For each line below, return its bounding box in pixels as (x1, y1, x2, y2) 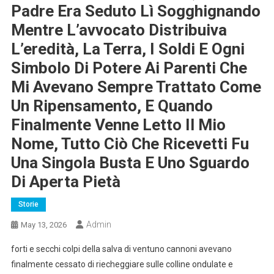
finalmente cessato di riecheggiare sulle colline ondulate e (10, 259, 233, 269)
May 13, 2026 (20, 220, 67, 229)
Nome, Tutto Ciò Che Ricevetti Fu (10, 134, 249, 153)
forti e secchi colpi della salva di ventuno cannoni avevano (10, 243, 232, 254)
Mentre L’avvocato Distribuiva (10, 20, 227, 39)
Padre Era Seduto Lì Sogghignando (10, 1, 261, 20)
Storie (18, 199, 39, 209)
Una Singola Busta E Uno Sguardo (10, 153, 250, 172)
